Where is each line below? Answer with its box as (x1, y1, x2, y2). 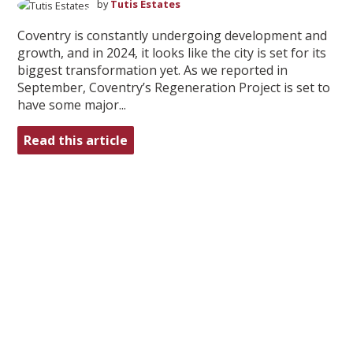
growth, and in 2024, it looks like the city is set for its (17, 43, 326, 61)
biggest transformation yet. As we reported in (17, 61, 288, 79)
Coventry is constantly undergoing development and (17, 26, 327, 44)
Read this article (23, 131, 128, 149)
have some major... (17, 95, 126, 113)
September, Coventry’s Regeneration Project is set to (17, 78, 330, 96)
